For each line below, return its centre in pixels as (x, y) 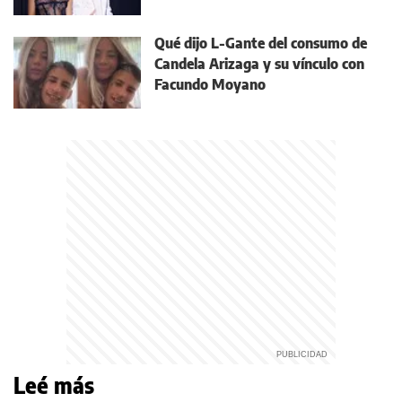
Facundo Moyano (210, 84)
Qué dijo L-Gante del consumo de (261, 43)
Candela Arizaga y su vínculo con (259, 63)
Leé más (54, 385)
